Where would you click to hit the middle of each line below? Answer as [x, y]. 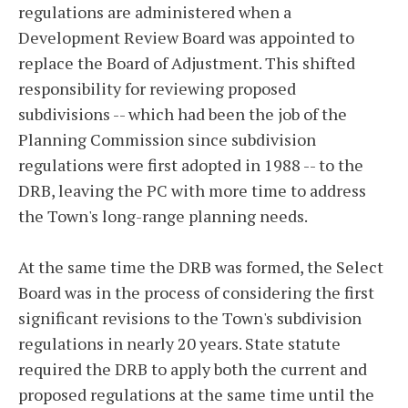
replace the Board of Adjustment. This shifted [187, 63]
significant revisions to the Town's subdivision [190, 318]
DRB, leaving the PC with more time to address [192, 191]
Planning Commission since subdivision [167, 140]
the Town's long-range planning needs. [163, 216]
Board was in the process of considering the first [196, 293]
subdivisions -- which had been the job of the [183, 114]
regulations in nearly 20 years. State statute [179, 344]
